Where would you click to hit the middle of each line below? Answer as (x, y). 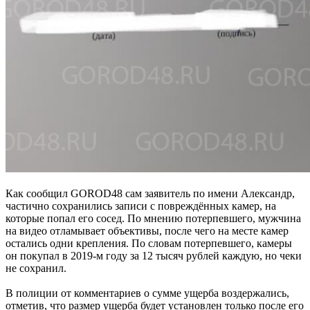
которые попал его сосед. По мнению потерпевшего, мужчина (153, 218)
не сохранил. (36, 268)
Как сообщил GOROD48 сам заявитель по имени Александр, (150, 193)
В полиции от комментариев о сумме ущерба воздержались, (147, 293)
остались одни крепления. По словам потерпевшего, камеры (149, 243)
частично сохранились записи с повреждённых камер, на (141, 206)
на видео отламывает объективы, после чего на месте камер (147, 230)
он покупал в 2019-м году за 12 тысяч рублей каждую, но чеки (154, 255)
